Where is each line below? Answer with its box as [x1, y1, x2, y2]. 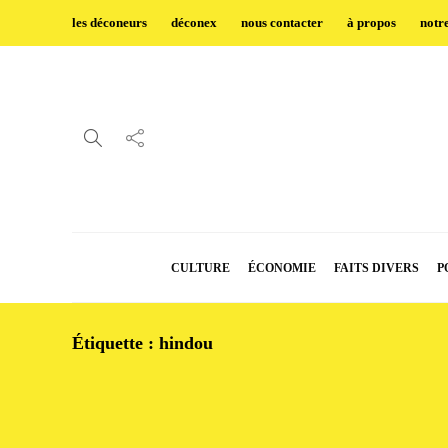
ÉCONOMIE [248, 261, 316, 275]
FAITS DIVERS [334, 261, 419, 275]
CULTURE [171, 261, 230, 275]
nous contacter [241, 15, 323, 30]
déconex [171, 15, 217, 30]
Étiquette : [72, 333, 159, 353]
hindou [159, 333, 213, 353]
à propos [347, 15, 396, 30]
